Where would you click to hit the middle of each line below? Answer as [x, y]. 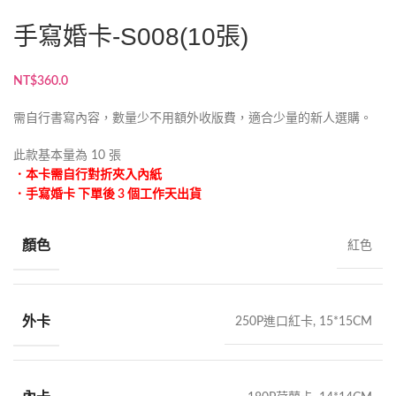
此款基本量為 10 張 [67, 156]
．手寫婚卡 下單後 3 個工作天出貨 [107, 195]
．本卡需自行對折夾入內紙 [88, 175]
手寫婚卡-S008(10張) [131, 37]
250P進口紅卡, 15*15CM [304, 321]
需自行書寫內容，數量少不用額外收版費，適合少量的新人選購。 [193, 119]
